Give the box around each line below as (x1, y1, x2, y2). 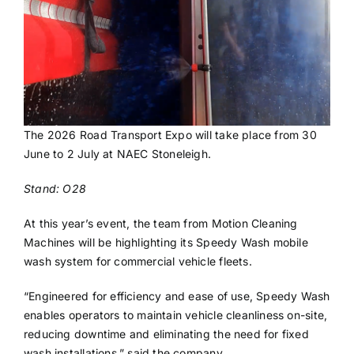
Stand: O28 (23, 181, 87, 195)
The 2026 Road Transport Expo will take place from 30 (23, 127, 317, 141)
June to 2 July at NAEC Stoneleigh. (23, 146, 212, 160)
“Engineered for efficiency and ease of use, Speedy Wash (23, 288, 330, 303)
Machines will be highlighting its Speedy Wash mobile (23, 235, 308, 249)
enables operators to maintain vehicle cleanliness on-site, (23, 307, 328, 322)
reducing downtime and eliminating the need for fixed (23, 326, 309, 341)
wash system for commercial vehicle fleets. (23, 254, 252, 268)
